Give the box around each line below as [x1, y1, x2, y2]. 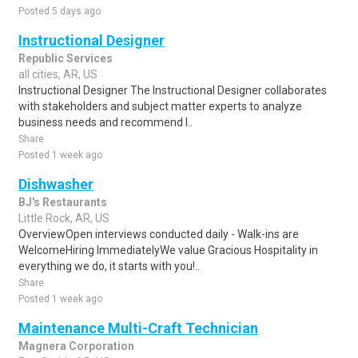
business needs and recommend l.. [18, 116, 193, 129]
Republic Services [18, 52, 113, 65]
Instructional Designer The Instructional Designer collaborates [18, 84, 327, 97]
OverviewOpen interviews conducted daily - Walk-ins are [18, 228, 299, 241]
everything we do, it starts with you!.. [18, 260, 200, 272]
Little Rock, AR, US [18, 212, 109, 225]
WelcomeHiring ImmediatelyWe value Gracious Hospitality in [18, 244, 318, 257]
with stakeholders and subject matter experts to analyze [18, 100, 302, 113]
